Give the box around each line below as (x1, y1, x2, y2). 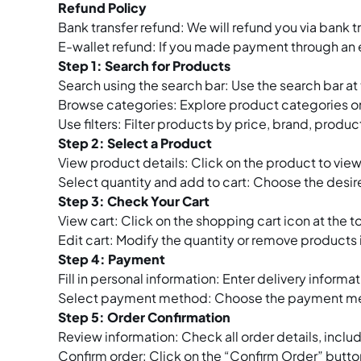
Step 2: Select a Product (58, 135, 212, 151)
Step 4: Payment (58, 251, 165, 268)
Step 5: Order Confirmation (58, 309, 230, 326)
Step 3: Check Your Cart (58, 193, 210, 210)
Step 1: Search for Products (58, 57, 230, 74)
